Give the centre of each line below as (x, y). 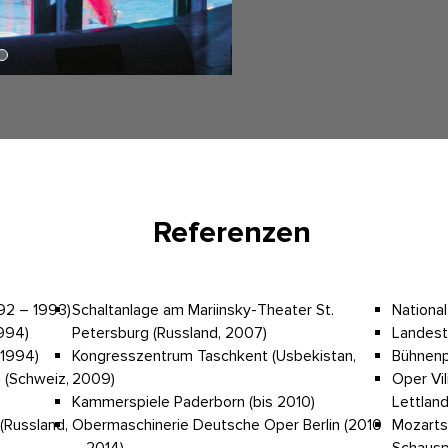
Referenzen (232, 232)
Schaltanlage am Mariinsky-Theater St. (203, 310)
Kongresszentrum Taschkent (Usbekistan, (214, 356)
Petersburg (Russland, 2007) (169, 333)
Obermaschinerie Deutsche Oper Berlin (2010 (227, 425)
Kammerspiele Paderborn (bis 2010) (193, 402)
